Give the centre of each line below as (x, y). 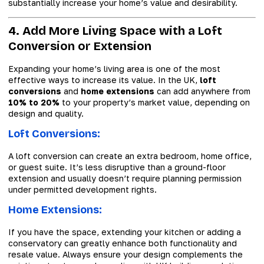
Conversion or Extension (80, 46)
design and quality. (46, 113)
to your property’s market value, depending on (155, 102)
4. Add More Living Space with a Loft (115, 30)
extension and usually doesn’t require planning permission (125, 179)
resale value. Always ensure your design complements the (126, 255)
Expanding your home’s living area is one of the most (114, 68)
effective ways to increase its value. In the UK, (104, 80)
